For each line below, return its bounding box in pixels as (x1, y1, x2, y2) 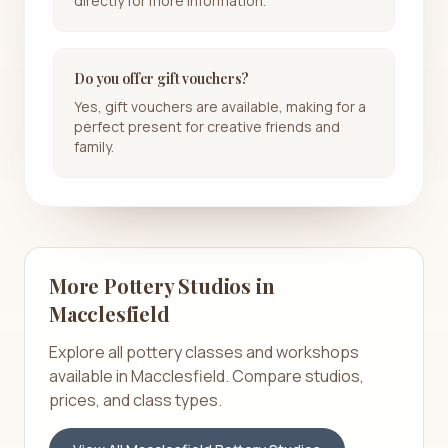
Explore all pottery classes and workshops (49, 340, 359, 363)
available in (49, 364, 131, 387)
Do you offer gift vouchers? (74, 68, 250, 88)
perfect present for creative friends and (74, 116, 340, 136)
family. (74, 136, 114, 156)
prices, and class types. (49, 388, 222, 411)
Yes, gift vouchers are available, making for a (74, 96, 366, 116)
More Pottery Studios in (49, 271, 275, 299)
